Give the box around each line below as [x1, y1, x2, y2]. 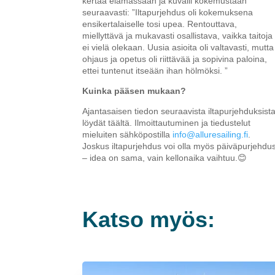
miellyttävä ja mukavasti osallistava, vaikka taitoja [82, 30, 273, 41]
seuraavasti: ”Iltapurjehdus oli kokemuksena [82, 7, 254, 17]
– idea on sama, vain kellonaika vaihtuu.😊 [82, 152, 247, 163]
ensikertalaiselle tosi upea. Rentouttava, [82, 18, 238, 29]
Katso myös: [82, 206, 215, 232]
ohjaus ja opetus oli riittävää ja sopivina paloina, [82, 53, 268, 64]
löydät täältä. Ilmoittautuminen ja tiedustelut [82, 117, 251, 128]
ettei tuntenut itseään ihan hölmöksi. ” [82, 65, 228, 76]
